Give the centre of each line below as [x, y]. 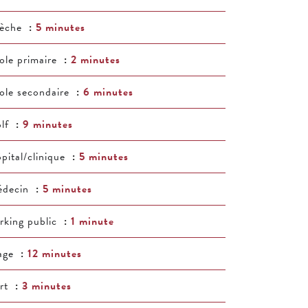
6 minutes [108, 92]
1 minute [92, 221]
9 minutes [48, 124]
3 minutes [47, 286]
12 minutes [55, 254]
